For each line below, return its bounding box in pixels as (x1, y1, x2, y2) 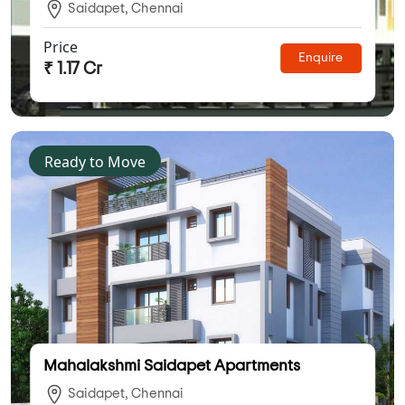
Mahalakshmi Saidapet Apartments (43, 357, 301, 374)
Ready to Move (44, 151, 146, 172)
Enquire (298, 52, 344, 65)
